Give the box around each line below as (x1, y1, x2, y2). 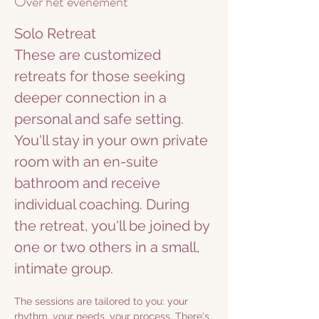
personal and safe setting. (14, 110, 187, 127)
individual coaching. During (14, 196, 193, 213)
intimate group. (14, 260, 113, 277)
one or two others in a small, (14, 239, 204, 256)
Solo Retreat (14, 25, 96, 42)
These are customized (14, 46, 164, 63)
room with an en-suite (14, 153, 162, 170)
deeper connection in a (14, 89, 170, 106)
